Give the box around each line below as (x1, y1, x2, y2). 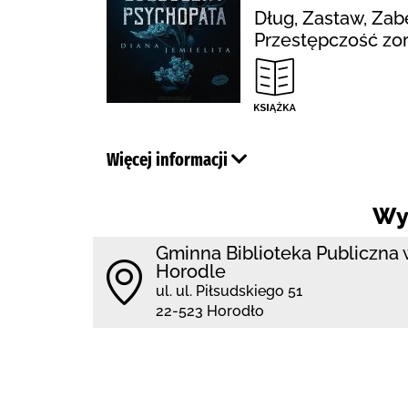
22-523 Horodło (156, 302, 264, 320)
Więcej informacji (107, 148, 231, 170)
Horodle (156, 260, 226, 282)
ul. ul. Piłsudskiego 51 (156, 282, 302, 300)
